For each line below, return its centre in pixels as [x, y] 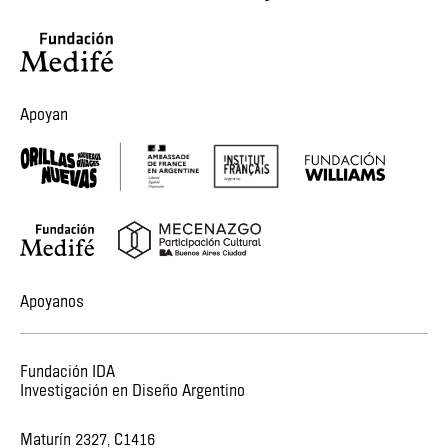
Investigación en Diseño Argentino [132, 391]
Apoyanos [52, 302]
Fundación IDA [67, 372]
